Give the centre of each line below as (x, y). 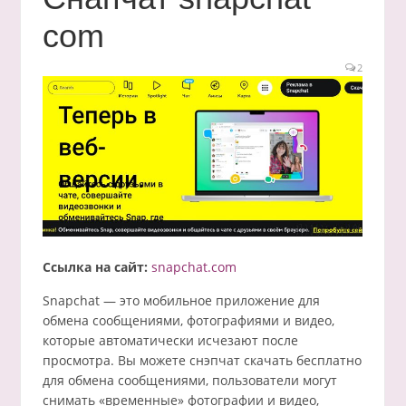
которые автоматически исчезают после (170, 341)
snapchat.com (193, 267)
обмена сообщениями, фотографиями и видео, (188, 321)
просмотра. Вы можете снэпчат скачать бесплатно (202, 361)
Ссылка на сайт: (95, 267)
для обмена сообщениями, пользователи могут (189, 381)
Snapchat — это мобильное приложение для (181, 301)
